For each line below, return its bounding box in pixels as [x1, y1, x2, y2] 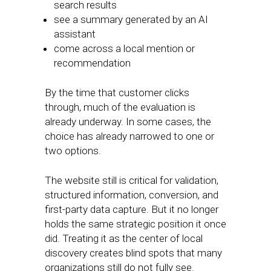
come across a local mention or [54, 42, 195, 54]
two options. [45, 145, 106, 157]
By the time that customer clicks [45, 87, 189, 99]
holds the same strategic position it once [45, 218, 226, 230]
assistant [54, 28, 96, 40]
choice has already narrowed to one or [45, 130, 214, 142]
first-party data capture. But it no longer [45, 203, 218, 215]
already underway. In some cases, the [45, 116, 211, 128]
